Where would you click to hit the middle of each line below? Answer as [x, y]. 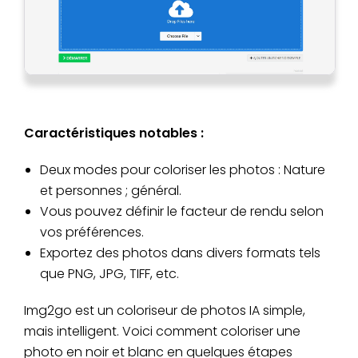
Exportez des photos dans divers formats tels [180, 253]
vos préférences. [92, 232]
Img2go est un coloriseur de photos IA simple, [165, 310]
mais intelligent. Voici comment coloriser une [162, 331]
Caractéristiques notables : [114, 133]
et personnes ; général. [111, 190]
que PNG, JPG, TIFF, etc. [109, 273]
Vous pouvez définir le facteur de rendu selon [182, 211]
